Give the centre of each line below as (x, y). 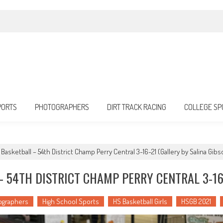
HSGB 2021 (196, 201)
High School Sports (71, 201)
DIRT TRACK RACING (137, 107)
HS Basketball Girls (140, 201)
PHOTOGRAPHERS (62, 107)
